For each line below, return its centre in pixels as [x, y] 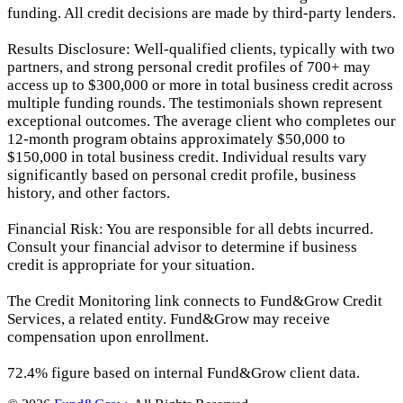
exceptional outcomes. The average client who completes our [201, 121]
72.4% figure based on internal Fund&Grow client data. [184, 373]
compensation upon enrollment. [108, 337]
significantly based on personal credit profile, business [182, 175]
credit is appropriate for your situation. [131, 265]
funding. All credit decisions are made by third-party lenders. [201, 13]
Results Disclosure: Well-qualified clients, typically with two [201, 49]
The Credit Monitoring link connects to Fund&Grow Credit [195, 301]
